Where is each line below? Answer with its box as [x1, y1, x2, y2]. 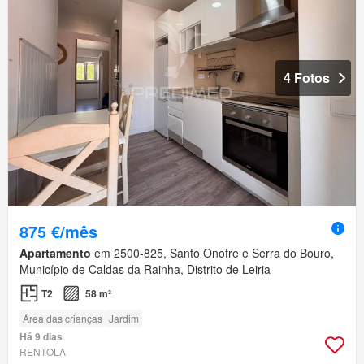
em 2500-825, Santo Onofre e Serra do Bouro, [91, 245, 334, 262]
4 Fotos [284, 68, 330, 88]
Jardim [109, 311, 139, 326]
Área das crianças [23, 311, 102, 326]
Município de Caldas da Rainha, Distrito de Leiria [19, 261, 271, 278]
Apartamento [19, 245, 91, 262]
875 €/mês [19, 219, 97, 244]
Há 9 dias [19, 329, 63, 344]
